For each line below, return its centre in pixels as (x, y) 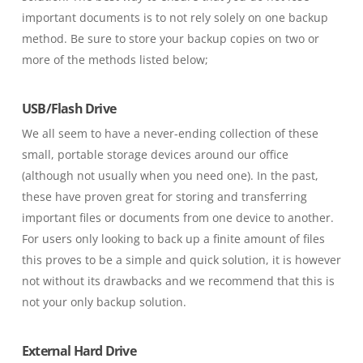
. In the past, (284, 175)
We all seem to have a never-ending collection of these (170, 133)
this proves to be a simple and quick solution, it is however (181, 260)
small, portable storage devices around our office (155, 154)
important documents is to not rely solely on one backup (175, 17)
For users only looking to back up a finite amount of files (173, 239)
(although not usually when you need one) (136, 175)
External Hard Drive (79, 351)
